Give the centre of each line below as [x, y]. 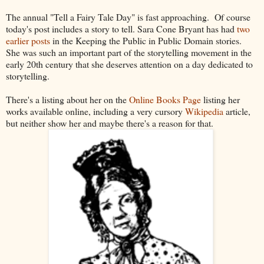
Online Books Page [165, 99]
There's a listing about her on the [67, 99]
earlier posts [28, 40]
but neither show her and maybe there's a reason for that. [111, 123]
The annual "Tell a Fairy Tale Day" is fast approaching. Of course [128, 16]
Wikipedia [204, 111]
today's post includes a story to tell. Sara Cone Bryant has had [121, 28]
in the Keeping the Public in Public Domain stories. [147, 40]
